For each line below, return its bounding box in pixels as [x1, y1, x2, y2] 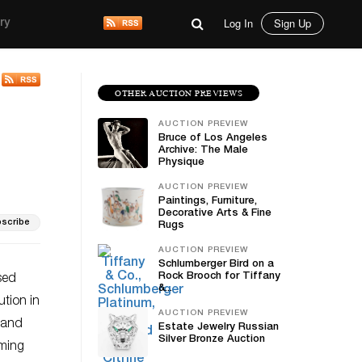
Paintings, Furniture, [158, 196, 257, 207]
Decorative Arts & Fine [158, 208, 271, 219]
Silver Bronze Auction [158, 335, 265, 345]
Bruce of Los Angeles [158, 133, 267, 144]
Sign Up [274, 15, 311, 31]
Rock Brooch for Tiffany [158, 271, 280, 282]
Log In [224, 15, 253, 31]
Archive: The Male [158, 145, 248, 156]
